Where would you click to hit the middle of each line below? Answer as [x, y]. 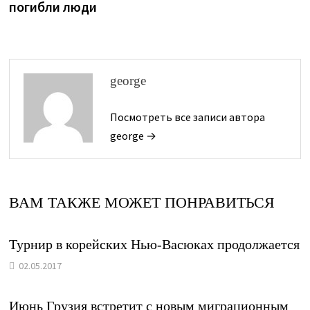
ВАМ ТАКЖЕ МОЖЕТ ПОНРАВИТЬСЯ [142, 202]
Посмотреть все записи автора [187, 117]
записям [46, 22]
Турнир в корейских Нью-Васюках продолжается [154, 244]
